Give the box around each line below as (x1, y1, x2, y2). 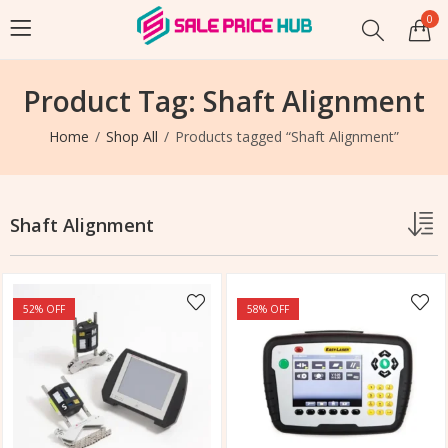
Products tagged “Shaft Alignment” (175, 127, 399, 146)
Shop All (106, 127, 158, 146)
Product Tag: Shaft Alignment (23, 82, 425, 120)
